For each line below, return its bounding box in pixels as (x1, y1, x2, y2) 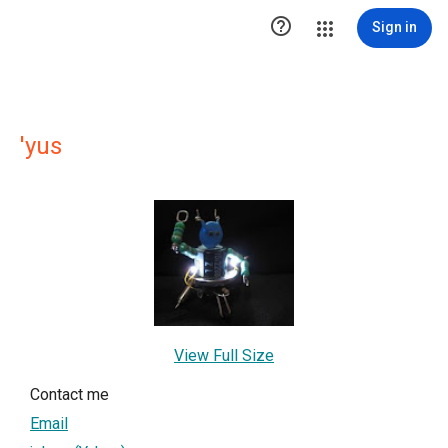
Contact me (30, 384, 109, 404)
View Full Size (174, 345, 274, 365)
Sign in (372, 19, 417, 35)
